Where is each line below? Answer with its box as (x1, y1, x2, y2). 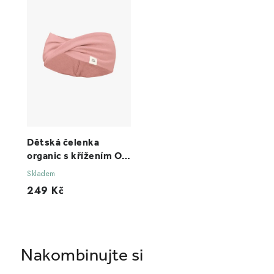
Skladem (27, 168, 56, 180)
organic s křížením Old (27, 150, 130, 162)
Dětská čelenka (27, 136, 99, 149)
